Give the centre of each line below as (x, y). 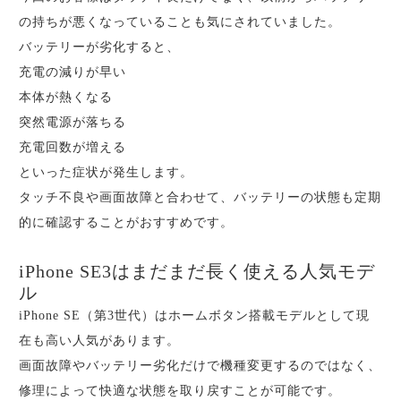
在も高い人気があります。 (99, 341)
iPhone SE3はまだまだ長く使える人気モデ (197, 272)
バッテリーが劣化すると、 (99, 47)
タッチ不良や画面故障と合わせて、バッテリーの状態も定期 (200, 198)
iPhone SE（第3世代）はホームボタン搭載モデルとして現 (194, 316)
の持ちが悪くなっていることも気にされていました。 (180, 22)
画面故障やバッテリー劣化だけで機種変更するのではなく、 (200, 366)
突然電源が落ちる (73, 123)
